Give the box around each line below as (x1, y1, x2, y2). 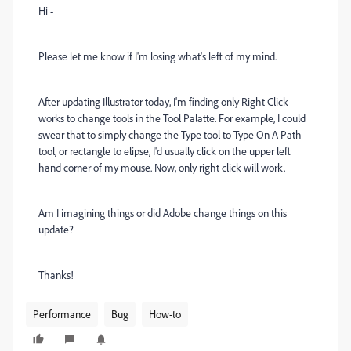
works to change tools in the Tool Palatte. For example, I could (38, 111, 306, 125)
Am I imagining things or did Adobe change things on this (38, 206, 287, 219)
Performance (33, 307, 91, 320)
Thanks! (38, 268, 76, 281)
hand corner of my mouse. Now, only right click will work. (38, 161, 285, 174)
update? (38, 223, 74, 236)
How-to (149, 307, 181, 320)
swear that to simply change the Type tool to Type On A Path (38, 128, 302, 141)
